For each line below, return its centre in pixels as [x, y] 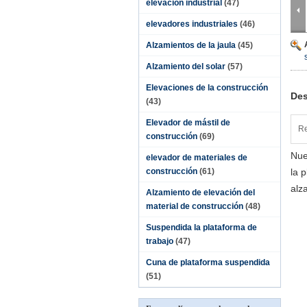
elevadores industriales [192, 24]
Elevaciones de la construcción [207, 88]
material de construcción [195, 206]
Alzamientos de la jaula [191, 45]
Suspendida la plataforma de [201, 228]
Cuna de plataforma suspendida [208, 262]
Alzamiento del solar [186, 66]
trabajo [160, 241]
